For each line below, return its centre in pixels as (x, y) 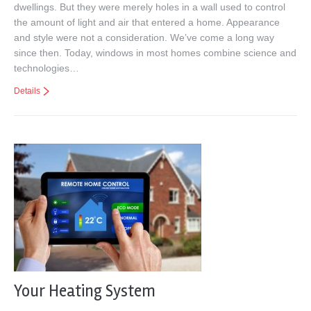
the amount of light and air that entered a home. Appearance (147, 22)
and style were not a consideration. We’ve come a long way (144, 37)
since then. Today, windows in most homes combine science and (155, 53)
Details (27, 91)
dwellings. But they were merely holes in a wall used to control (150, 7)
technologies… (47, 68)
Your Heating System (85, 291)
